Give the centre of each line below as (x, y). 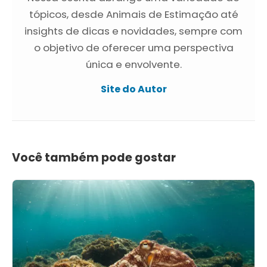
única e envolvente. (133, 64)
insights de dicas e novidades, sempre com (133, 31)
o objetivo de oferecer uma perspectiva (133, 47)
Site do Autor (133, 89)
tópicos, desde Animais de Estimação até (133, 14)
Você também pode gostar (94, 157)
